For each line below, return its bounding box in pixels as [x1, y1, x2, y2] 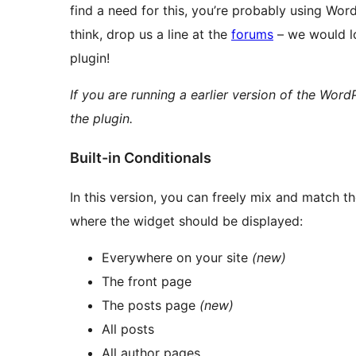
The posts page [102, 297, 199, 314]
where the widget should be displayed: [70, 213, 303, 230]
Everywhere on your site [102, 250, 252, 266]
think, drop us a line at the [70, 26, 231, 43]
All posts [102, 321, 154, 338]
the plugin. [70, 110, 133, 127]
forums [231, 26, 273, 43]
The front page [102, 273, 192, 290]
